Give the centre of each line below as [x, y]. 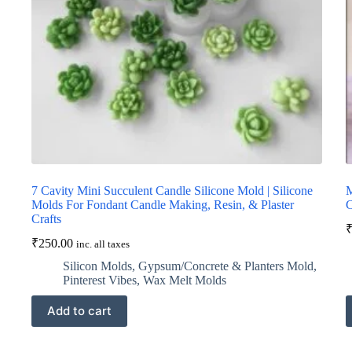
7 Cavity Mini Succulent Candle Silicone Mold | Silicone [172, 190]
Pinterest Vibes [100, 280]
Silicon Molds [97, 266]
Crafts [46, 218]
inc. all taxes [103, 244]
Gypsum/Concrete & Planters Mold [226, 266]
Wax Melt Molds [185, 280]
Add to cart [79, 311]
